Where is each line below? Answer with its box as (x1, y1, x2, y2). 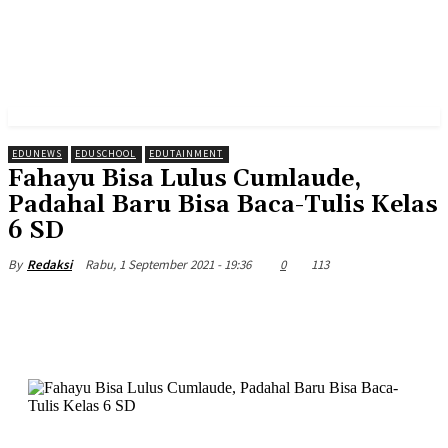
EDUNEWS (12, 147, 62, 161)
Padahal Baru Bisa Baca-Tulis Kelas (8, 190, 438, 221)
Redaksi (27, 256, 72, 274)
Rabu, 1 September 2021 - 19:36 (85, 256, 251, 274)
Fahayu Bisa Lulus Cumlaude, (8, 164, 361, 195)
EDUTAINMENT (149, 147, 223, 161)
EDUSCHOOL (75, 147, 136, 161)
